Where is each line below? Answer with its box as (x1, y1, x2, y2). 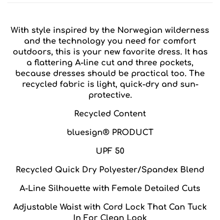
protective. (88, 90, 132, 100)
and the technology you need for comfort (24, 36, 196, 46)
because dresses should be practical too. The (15, 69, 205, 78)
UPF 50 (96, 146, 124, 156)
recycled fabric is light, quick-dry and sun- (22, 80, 198, 89)
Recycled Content (74, 109, 146, 118)
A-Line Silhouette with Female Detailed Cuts (20, 184, 200, 193)
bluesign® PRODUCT (66, 128, 154, 137)
